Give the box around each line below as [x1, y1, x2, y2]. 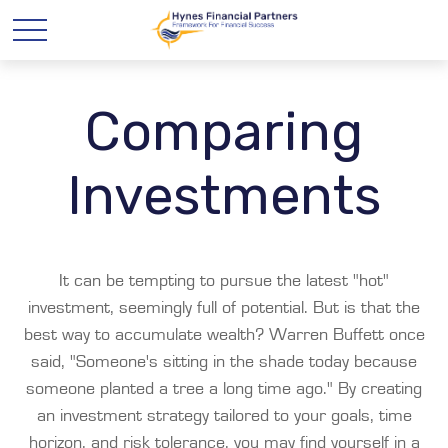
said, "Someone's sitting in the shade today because [31, 353, 417, 371]
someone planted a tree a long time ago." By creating [26, 380, 422, 398]
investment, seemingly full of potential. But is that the [28, 299, 420, 317]
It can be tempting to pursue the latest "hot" [59, 272, 389, 290]
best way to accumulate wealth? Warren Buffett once [23, 326, 425, 344]
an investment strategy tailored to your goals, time [36, 407, 412, 425]
